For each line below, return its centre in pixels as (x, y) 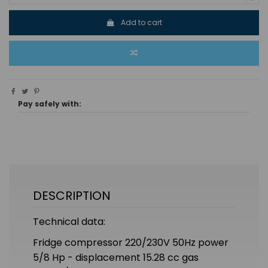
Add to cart (141, 22)
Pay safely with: (50, 104)
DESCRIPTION (72, 196)
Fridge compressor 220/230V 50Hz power (131, 242)
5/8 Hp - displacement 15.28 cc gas (116, 257)
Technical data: (69, 222)
